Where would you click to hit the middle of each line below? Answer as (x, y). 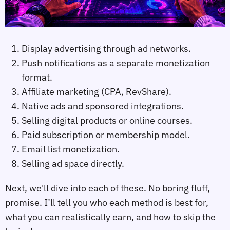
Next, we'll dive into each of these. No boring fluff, (108, 188)
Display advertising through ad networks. (106, 49)
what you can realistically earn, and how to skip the (110, 217)
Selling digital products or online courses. (107, 121)
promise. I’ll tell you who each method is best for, (107, 202)
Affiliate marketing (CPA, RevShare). (97, 92)
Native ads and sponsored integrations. (103, 106)
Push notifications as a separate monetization (116, 63)
